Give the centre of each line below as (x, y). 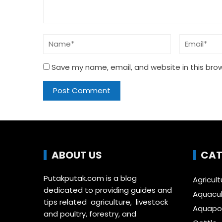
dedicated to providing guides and (108, 190)
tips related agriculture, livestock (106, 202)
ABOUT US (77, 155)
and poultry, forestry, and (90, 214)
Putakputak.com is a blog (90, 178)
